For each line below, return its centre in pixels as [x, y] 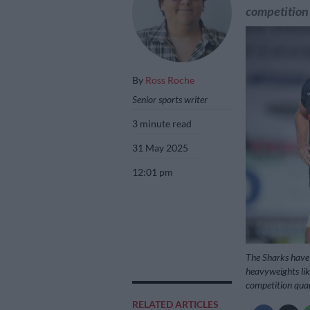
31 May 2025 [161, 147]
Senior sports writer [170, 99]
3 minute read [162, 123]
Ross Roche [170, 80]
